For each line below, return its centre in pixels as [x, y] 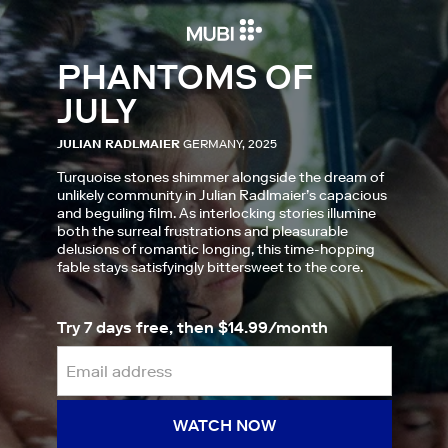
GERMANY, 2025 [229, 143]
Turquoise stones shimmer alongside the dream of [220, 177]
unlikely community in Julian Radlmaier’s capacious [221, 195]
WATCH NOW [224, 425]
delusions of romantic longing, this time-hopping [215, 249]
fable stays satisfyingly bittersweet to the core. [209, 267]
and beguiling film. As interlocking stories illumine [216, 213]
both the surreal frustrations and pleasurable [202, 231]
